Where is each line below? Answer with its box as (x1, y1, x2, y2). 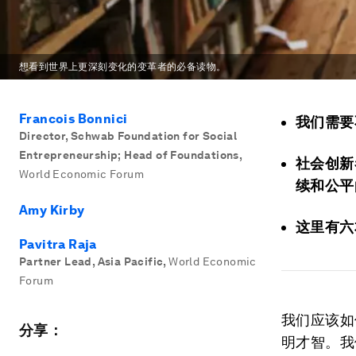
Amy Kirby (19, 203, 85, 218)
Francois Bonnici (19, 111, 128, 126)
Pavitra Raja (19, 237, 97, 252)
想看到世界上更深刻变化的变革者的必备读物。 (19, 61, 226, 72)
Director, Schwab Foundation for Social (19, 130, 238, 142)
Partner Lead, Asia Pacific (19, 255, 164, 268)
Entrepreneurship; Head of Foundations (19, 149, 239, 161)
